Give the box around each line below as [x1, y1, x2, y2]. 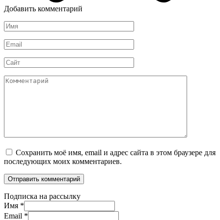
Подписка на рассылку [4, 192, 81, 200]
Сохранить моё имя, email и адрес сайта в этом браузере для [16, 148, 216, 157]
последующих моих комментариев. [4, 157, 122, 165]
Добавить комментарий [4, 4, 82, 13]
